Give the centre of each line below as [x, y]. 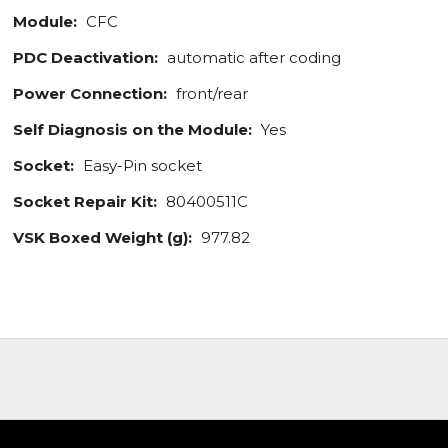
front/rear [210, 94]
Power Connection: [90, 94]
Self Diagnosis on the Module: [132, 130]
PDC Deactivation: [85, 58]
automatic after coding [252, 58]
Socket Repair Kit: [85, 202]
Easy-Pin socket [140, 166]
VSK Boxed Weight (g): [102, 238]
